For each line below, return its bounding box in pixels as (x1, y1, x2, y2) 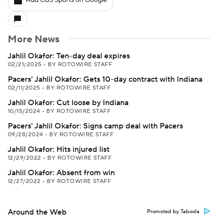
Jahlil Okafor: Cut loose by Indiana (8, 98, 128, 108)
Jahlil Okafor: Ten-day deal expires (8, 51, 130, 61)
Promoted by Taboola (147, 208, 200, 215)
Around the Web (8, 207, 67, 217)
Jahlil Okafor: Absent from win (8, 168, 115, 178)
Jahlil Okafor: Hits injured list (8, 145, 109, 154)
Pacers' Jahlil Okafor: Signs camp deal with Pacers (8, 121, 183, 131)
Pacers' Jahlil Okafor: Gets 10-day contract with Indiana (8, 74, 202, 84)
